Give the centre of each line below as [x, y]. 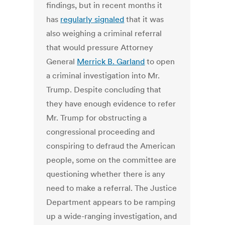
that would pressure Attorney [100, 47]
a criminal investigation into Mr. [103, 76]
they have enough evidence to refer [111, 104]
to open [160, 62]
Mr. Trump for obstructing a [97, 118]
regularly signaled [92, 19]
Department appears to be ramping [111, 202]
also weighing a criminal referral [104, 33]
